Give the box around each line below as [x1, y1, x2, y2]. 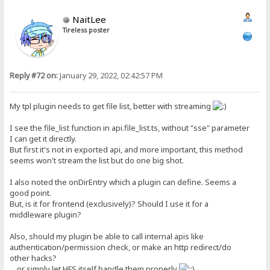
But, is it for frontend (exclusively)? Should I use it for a [10, 198, 209, 209]
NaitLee [72, 13, 107, 25]
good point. [10, 187, 52, 198]
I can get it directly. [10, 133, 77, 144]
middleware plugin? [10, 209, 82, 220]
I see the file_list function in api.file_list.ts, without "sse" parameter [10, 122, 250, 133]
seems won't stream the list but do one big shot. [10, 154, 184, 166]
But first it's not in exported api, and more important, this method [10, 143, 243, 155]
